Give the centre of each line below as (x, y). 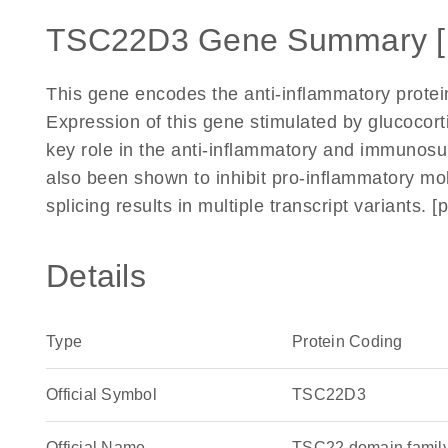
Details (96, 276)
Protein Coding (347, 341)
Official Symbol (101, 394)
